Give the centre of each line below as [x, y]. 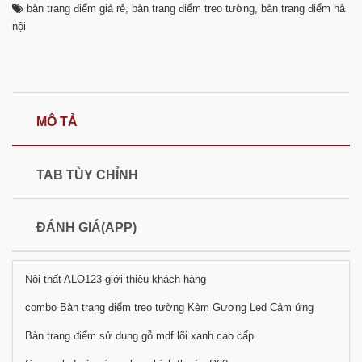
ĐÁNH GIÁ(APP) [86, 228]
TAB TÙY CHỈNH [87, 175]
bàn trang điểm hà [303, 9]
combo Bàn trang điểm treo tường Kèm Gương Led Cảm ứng [171, 308]
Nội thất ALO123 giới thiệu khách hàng [116, 280]
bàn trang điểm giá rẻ [76, 9]
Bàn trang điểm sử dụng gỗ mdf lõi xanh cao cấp [139, 336]
